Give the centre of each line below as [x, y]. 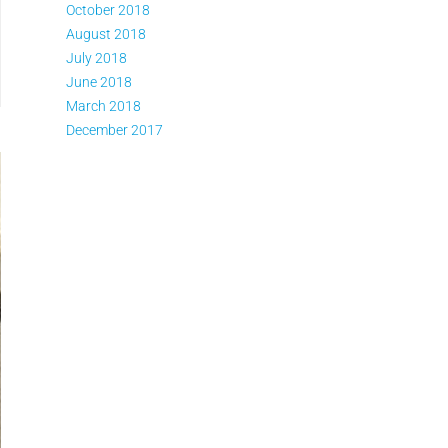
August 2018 [106, 34]
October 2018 [108, 10]
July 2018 [96, 58]
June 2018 [99, 82]
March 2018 [103, 106]
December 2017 [114, 130]
